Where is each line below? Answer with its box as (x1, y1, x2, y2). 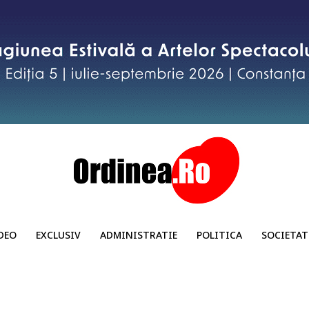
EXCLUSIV (35, 228, 81, 241)
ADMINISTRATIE (99, 228, 177, 241)
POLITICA (196, 228, 242, 241)
